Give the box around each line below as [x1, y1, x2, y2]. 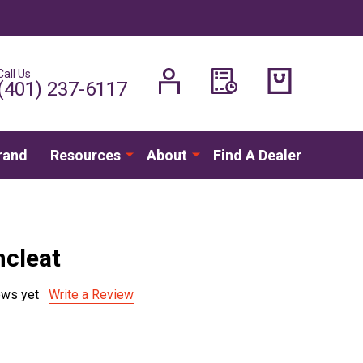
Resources [49, 146, 121, 164]
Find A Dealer [212, 146, 301, 164]
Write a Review [49, 286, 134, 302]
